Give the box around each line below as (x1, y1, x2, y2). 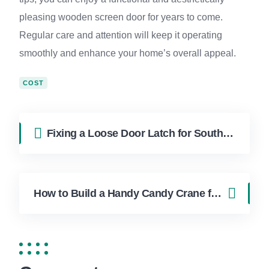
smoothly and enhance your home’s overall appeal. (19, 48, 236, 58)
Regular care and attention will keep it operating (19, 30, 222, 40)
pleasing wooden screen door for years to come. (19, 12, 223, 22)
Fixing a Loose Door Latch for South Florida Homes (223, 127, 234, 139)
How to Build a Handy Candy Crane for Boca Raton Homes (211, 187, 222, 199)
